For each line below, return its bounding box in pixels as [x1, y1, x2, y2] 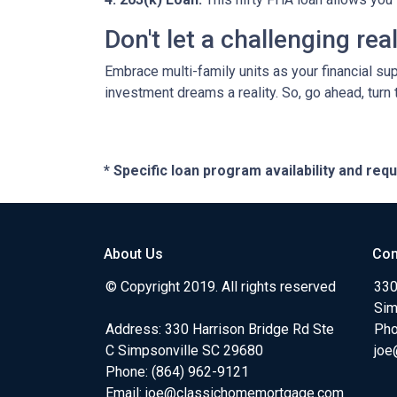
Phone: [105, 363, 152, 380]
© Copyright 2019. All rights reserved [105, 278, 336, 295]
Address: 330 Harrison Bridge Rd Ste [105, 321, 334, 338]
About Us [104, 245, 163, 262]
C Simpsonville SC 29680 [105, 342, 263, 359]
